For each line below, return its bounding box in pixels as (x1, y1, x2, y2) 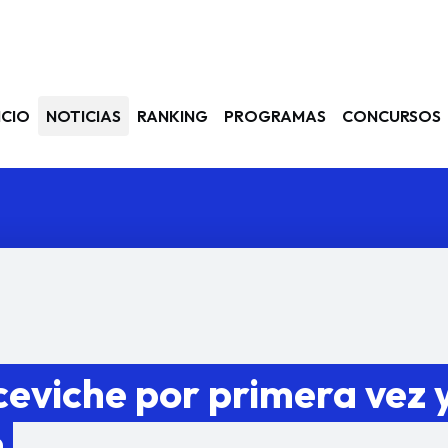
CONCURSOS (342, 106, 441, 126)
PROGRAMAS (224, 106, 326, 126)
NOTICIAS (46, 106, 121, 126)
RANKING (137, 106, 208, 126)
